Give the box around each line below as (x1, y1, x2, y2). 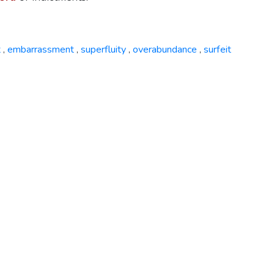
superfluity (80, 43, 126, 57)
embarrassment (7, 43, 74, 57)
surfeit (203, 43, 231, 57)
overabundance (132, 43, 197, 57)
